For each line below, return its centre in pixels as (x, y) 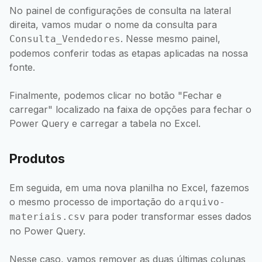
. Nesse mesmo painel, (170, 38)
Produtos (37, 159)
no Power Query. (47, 231)
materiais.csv (47, 217)
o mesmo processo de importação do (94, 202)
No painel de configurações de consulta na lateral (120, 10)
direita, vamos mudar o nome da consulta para (113, 24)
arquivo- (202, 202)
